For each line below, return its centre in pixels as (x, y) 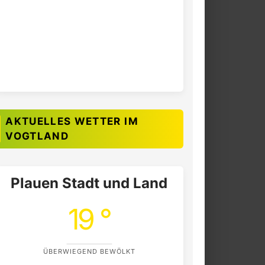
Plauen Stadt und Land (89, 183)
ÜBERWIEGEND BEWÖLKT (89, 252)
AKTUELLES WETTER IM (72, 122)
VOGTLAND (37, 136)
